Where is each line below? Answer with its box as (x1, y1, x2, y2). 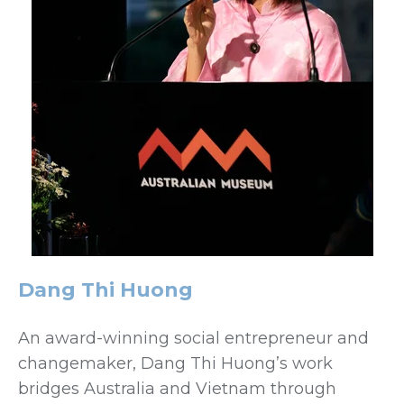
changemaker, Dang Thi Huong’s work (18, 353, 333, 373)
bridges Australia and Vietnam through (18, 378, 336, 399)
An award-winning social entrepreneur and (18, 327, 369, 348)
